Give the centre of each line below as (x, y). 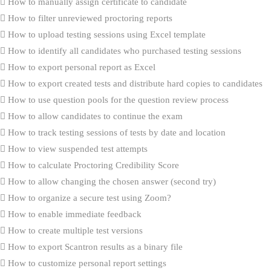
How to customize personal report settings (86, 263)
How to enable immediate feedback (73, 214)
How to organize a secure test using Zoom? (88, 198)
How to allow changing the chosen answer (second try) (111, 181)
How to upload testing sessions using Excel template (106, 34)
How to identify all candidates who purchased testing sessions (123, 51)
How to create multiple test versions (74, 230)
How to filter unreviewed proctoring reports (89, 18)
